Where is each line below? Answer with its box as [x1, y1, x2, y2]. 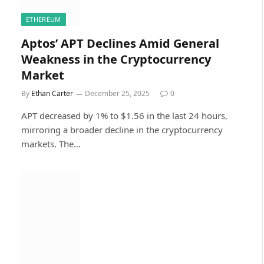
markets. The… [21, 137, 81, 150]
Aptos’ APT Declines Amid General [21, 35, 219, 51]
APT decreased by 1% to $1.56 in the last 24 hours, [21, 109, 227, 121]
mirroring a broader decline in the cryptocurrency [21, 123, 223, 136]
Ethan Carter [31, 88, 73, 98]
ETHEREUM [26, 14, 61, 24]
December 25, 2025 [85, 88, 150, 98]
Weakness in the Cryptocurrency [21, 51, 211, 67]
